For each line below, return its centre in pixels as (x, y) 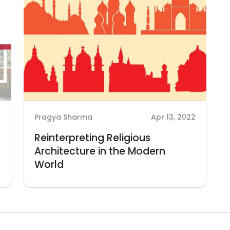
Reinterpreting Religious (92, 138)
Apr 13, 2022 (173, 117)
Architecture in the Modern (100, 151)
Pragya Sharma (63, 117)
